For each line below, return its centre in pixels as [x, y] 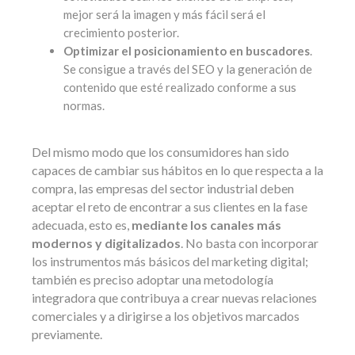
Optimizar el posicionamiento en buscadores [187, 51]
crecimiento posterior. [121, 32]
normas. [84, 105]
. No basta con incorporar [250, 243]
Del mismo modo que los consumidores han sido [160, 152]
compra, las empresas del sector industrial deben [163, 188]
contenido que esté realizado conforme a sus [180, 87]
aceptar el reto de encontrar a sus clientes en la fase [170, 206]
